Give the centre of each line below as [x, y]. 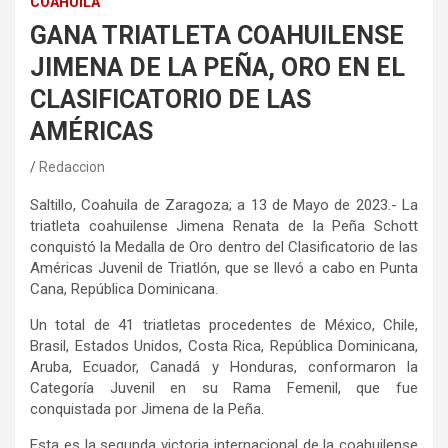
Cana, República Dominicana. [124, 289]
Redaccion [72, 167]
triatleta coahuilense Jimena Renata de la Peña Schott [224, 226]
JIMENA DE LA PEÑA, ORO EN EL [217, 68]
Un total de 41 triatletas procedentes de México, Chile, [224, 325]
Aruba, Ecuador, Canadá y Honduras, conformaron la [224, 367]
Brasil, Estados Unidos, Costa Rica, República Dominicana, [224, 346]
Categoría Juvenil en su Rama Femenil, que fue [224, 388]
